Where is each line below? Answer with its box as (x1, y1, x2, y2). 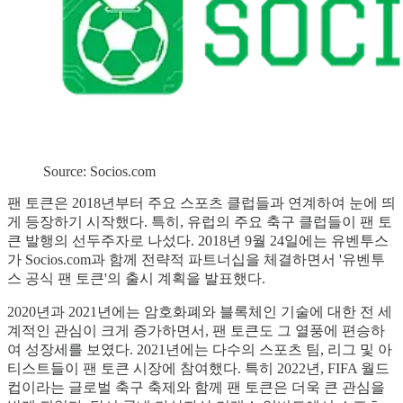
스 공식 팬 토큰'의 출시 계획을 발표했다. (7, 270, 265, 286)
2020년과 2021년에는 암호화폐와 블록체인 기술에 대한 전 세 (7, 303, 392, 319)
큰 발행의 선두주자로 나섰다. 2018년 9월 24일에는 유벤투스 (7, 232, 389, 248)
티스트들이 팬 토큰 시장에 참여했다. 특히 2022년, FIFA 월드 (7, 360, 390, 376)
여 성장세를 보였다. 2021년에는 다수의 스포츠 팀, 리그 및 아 (7, 341, 392, 357)
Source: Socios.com (43, 163, 156, 179)
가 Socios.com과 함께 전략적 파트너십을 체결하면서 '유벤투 (7, 251, 385, 267)
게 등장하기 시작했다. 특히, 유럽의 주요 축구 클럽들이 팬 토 (7, 213, 392, 229)
